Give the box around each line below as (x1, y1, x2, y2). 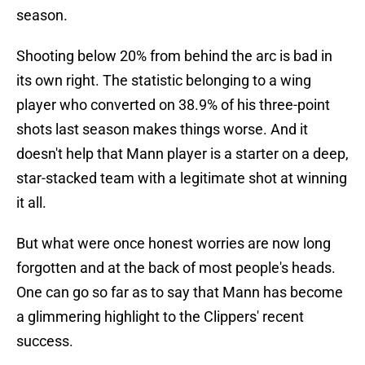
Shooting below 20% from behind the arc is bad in (16, 47, 332, 65)
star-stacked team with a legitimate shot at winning (16, 169, 347, 187)
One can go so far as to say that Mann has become (16, 284, 343, 301)
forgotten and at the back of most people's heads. (16, 259, 336, 277)
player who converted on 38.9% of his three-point (16, 96, 330, 114)
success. (16, 332, 73, 350)
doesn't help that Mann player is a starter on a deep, (16, 145, 349, 163)
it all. (16, 194, 46, 212)
